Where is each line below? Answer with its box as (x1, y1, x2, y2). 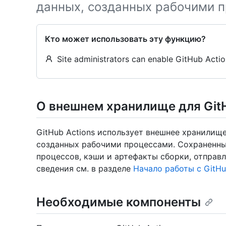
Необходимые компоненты (36, 195, 201, 210)
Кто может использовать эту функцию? (45, 34, 206, 44)
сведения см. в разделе (36, 163, 133, 174)
